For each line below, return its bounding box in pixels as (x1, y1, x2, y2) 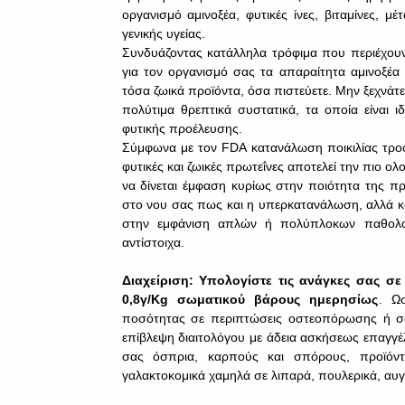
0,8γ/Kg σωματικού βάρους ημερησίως (121, 292, 379, 307)
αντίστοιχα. (121, 235, 184, 250)
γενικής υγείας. (121, 26, 205, 42)
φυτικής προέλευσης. (121, 121, 242, 137)
